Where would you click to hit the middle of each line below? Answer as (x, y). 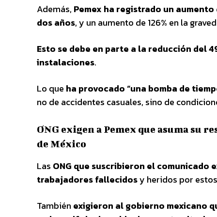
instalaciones (66, 62)
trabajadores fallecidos (87, 179)
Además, (55, 9)
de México (62, 143)
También (55, 205)
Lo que (51, 88)
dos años (56, 22)
